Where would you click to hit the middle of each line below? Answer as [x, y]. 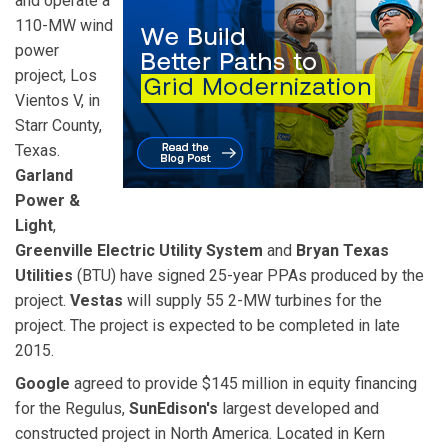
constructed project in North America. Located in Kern [200, 434]
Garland [44, 175]
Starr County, [58, 125]
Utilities [44, 275]
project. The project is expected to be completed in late [207, 325]
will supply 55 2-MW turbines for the [252, 300]
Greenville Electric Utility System [139, 250]
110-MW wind [64, 25]
